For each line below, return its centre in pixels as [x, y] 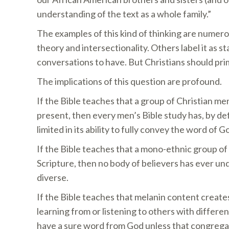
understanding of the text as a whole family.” [124, 14]
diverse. [53, 177]
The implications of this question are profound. [129, 81]
